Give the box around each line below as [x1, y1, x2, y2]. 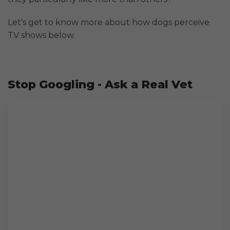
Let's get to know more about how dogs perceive [8, 17, 209, 27]
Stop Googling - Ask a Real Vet [8, 77, 193, 91]
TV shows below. [8, 30, 75, 40]
